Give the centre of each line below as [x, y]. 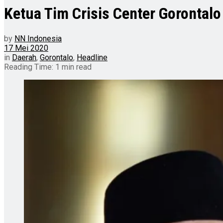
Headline [92, 57]
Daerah [24, 57]
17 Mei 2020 [26, 48]
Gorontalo [56, 57]
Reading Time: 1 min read [48, 67]
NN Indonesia [38, 38]
